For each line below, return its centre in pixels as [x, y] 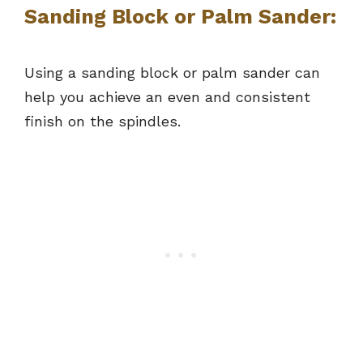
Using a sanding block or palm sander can [172, 72]
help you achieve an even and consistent [167, 96]
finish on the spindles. [102, 121]
